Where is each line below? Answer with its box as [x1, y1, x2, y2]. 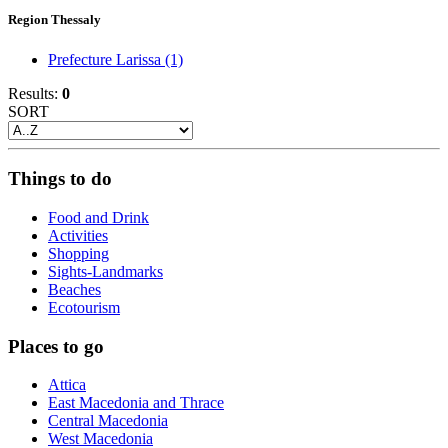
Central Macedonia [48, 412, 168, 430]
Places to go [8, 335, 104, 357]
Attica [48, 376, 86, 394]
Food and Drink [48, 209, 149, 227]
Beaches [48, 281, 101, 299]
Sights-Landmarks [48, 263, 163, 281]
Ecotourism [48, 299, 120, 317]
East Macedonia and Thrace [48, 394, 224, 412]
